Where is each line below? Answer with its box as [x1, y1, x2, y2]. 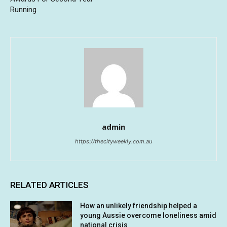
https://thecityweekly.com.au [75, 138, 152, 145]
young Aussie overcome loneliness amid [80, 211, 217, 220]
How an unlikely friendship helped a [80, 202, 198, 210]
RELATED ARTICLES [10, 180, 89, 191]
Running [10, 5, 36, 15]
